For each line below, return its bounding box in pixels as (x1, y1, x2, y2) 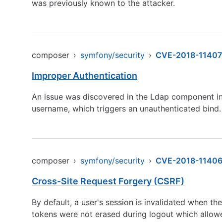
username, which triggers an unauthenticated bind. (32, 104, 221, 113)
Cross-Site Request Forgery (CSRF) (32, 176, 184, 186)
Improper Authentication (32, 70, 137, 81)
